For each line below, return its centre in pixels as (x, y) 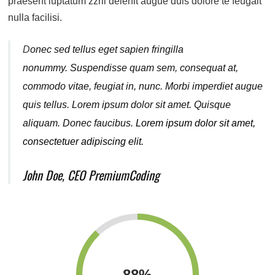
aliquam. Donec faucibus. (79, 123)
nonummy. (47, 68)
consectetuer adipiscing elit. (83, 141)
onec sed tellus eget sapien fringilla (107, 49)
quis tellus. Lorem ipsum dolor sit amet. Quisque (127, 104)
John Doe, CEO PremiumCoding (91, 175)
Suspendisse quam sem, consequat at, (154, 68)
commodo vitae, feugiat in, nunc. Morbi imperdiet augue (143, 86)
